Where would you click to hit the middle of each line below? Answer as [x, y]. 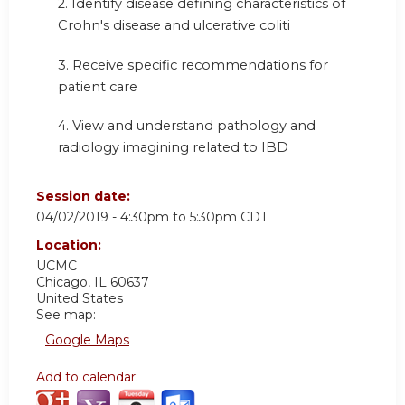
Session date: [85, 196]
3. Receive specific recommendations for [193, 65]
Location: [71, 245]
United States [80, 298]
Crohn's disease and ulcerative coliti [174, 26]
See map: [66, 314]
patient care [98, 86]
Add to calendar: [89, 377]
